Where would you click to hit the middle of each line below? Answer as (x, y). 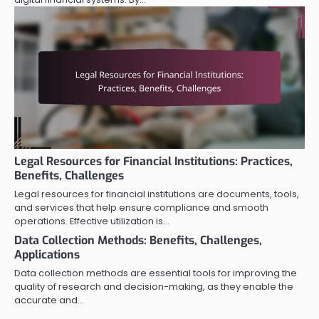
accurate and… (49, 300)
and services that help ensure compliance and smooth (141, 208)
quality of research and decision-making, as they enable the (154, 287)
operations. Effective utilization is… (92, 221)
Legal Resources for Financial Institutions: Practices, (153, 162)
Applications (47, 255)
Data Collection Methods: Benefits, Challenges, (138, 241)
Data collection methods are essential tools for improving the (156, 273)
